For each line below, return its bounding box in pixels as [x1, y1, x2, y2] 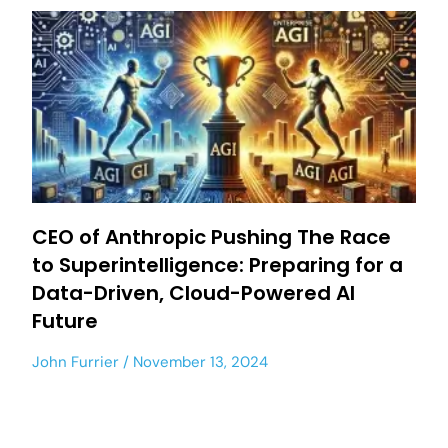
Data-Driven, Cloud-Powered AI [32, 279, 355, 307]
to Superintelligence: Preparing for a [32, 251, 403, 279]
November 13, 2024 [129, 352, 268, 372]
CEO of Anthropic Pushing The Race [32, 223, 391, 251]
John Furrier [32, 352, 119, 372]
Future [32, 307, 98, 335]
